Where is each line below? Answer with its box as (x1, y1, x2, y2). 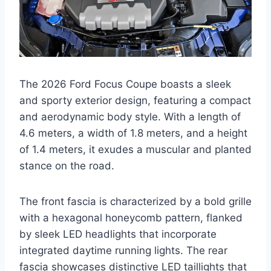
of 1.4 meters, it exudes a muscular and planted (19, 143, 252, 156)
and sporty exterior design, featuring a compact (19, 94, 251, 107)
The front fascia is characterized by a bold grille (19, 195, 252, 208)
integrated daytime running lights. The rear (19, 244, 227, 257)
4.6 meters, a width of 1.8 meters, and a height (19, 127, 247, 140)
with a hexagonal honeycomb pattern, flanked (19, 212, 243, 224)
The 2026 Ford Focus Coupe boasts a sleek (19, 78, 231, 91)
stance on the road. (19, 160, 114, 172)
